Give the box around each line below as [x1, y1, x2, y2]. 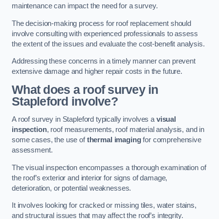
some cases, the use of [12, 136, 87, 144]
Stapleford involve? [12, 94, 118, 108]
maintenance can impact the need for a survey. [12, 2, 158, 10]
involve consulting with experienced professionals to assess [12, 29, 198, 38]
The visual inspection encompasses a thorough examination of [12, 163, 206, 172]
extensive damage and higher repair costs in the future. [12, 67, 183, 76]
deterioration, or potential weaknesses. [12, 184, 133, 192]
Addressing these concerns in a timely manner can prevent [12, 57, 196, 66]
